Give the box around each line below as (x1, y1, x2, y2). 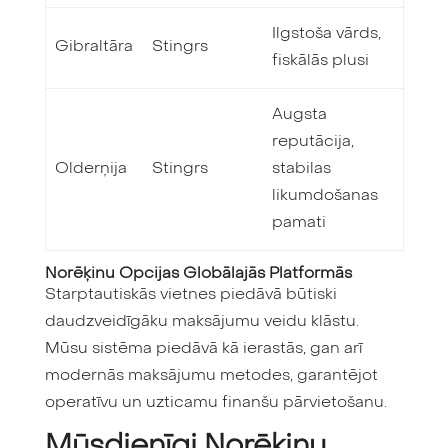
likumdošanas (272, 188, 379, 205)
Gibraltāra (55, 39, 134, 56)
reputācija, (272, 134, 355, 151)
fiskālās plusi (272, 53, 370, 70)
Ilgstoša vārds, (272, 26, 382, 43)
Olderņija (55, 161, 128, 178)
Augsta (272, 107, 328, 124)
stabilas (272, 161, 332, 178)
